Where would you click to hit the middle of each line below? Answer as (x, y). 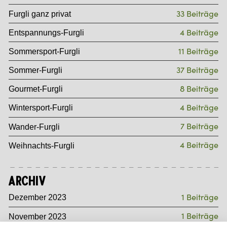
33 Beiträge (197, 14)
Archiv (28, 182)
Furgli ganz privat (40, 14)
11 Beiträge (198, 51)
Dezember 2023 (38, 197)
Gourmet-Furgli (36, 89)
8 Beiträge (199, 89)
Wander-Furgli (34, 126)
